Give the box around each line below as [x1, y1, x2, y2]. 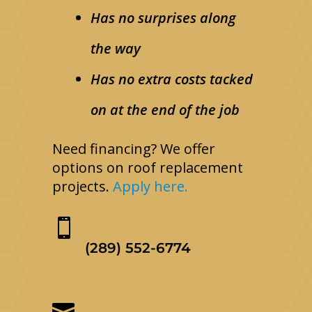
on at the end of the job [90, 100, 240, 120]
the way [90, 39, 141, 58]
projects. [52, 177, 113, 196]
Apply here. [112, 177, 188, 196]
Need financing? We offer [52, 139, 215, 159]
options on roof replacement [52, 158, 243, 178]
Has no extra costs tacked [90, 70, 253, 89]
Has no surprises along [90, 8, 236, 28]
